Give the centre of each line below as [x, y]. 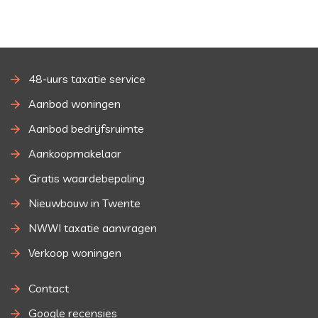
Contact [49, 289]
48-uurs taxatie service [87, 79]
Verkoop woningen [75, 253]
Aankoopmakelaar [75, 154]
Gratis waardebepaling [87, 179]
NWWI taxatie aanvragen [93, 228]
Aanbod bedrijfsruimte [86, 129]
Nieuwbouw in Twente [84, 203]
